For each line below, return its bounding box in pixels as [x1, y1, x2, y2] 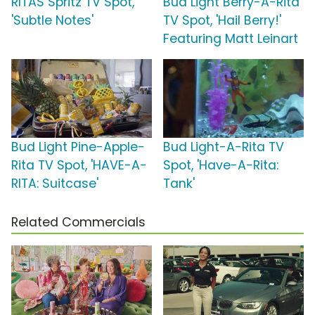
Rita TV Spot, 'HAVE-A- [11, 157, 147, 174]
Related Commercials [11, 214, 146, 231]
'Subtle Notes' [11, 12, 94, 30]
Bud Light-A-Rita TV [163, 139, 284, 156]
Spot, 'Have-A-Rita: [163, 157, 278, 174]
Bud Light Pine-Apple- [11, 139, 145, 156]
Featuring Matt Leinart [163, 30, 298, 48]
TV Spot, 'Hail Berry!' [163, 12, 281, 30]
